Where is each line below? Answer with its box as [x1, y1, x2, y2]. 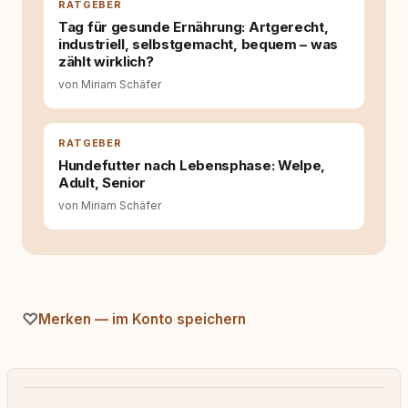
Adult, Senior [58, 174, 147, 191]
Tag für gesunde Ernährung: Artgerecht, [58, 18, 329, 36]
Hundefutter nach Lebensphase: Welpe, [58, 157, 326, 174]
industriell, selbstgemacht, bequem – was [58, 36, 338, 53]
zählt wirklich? [58, 53, 154, 70]
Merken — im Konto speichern [38, 310, 246, 328]
